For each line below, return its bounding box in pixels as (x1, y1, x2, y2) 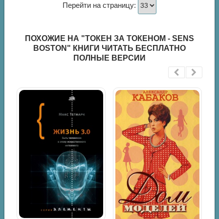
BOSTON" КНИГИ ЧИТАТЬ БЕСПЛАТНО (33, 44, 186, 53)
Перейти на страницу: (63, 1, 138, 10)
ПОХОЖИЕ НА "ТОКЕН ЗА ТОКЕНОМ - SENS (25, 34, 194, 43)
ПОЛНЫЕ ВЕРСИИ (73, 54, 146, 63)
